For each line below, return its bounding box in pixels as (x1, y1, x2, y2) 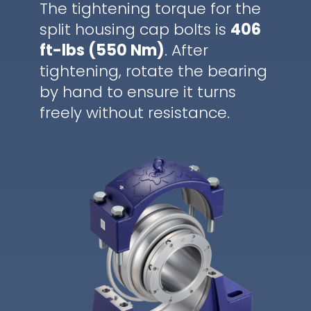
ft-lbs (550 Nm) (39, 40, 165, 62)
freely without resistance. (39, 102, 230, 124)
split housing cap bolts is (39, 19, 230, 41)
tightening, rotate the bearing (39, 60, 267, 83)
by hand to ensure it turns (39, 81, 236, 103)
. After (164, 40, 208, 62)
